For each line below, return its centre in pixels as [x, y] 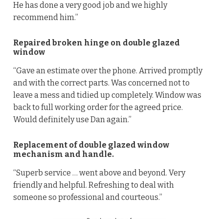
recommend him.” [45, 17]
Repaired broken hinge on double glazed [96, 43]
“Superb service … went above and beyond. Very [99, 173]
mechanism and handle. [63, 154]
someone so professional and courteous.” [88, 197]
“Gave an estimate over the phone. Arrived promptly [108, 70]
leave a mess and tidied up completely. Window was [107, 95]
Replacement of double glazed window [91, 145]
